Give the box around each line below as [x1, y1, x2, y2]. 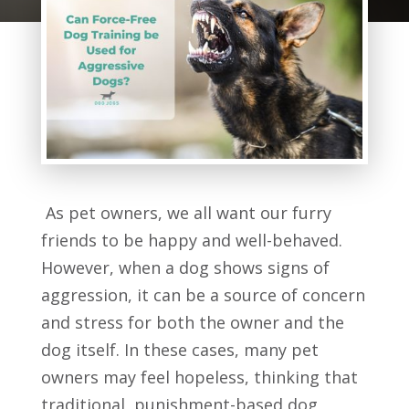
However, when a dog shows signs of [40, 256, 330, 278]
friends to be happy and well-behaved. [40, 228, 342, 251]
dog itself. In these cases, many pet [40, 338, 319, 361]
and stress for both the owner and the [40, 310, 344, 333]
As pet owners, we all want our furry [40, 201, 331, 224]
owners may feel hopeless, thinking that [40, 365, 358, 388]
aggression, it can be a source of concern [40, 283, 365, 306]
